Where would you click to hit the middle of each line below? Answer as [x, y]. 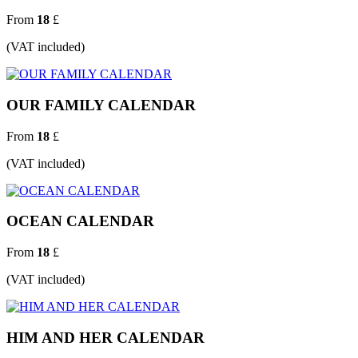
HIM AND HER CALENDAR [105, 337]
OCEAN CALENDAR [80, 221]
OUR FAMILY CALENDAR [101, 105]
